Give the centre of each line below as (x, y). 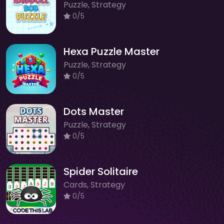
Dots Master (94, 111)
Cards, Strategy (94, 184)
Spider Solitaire (101, 171)
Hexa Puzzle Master (111, 51)
